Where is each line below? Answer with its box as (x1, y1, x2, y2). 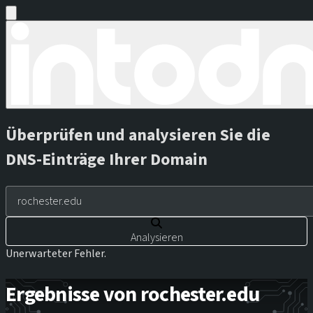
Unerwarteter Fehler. (6, 245, 106, 261)
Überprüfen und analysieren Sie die (6, 122, 270, 147)
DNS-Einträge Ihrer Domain (6, 147, 208, 172)
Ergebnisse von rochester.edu (6, 279, 259, 310)
